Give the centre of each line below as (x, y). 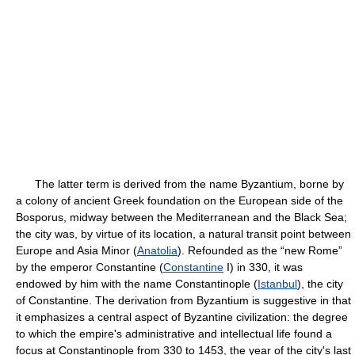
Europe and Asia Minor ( (76, 250)
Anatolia (157, 250)
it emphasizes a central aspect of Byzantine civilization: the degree (182, 317)
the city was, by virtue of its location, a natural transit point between (183, 234)
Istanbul (277, 284)
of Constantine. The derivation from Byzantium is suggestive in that (183, 300)
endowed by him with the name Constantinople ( (137, 284)
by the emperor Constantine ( (90, 267)
